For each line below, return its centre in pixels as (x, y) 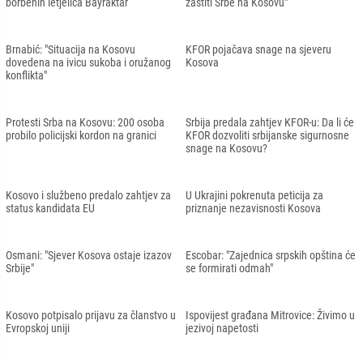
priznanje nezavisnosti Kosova (253, 208)
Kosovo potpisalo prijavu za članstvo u (91, 315)
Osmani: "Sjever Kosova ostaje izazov (89, 255)
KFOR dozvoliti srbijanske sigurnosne (267, 135)
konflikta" (26, 75)
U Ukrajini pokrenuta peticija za (254, 195)
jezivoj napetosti (222, 328)
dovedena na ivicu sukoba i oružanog (88, 62)
